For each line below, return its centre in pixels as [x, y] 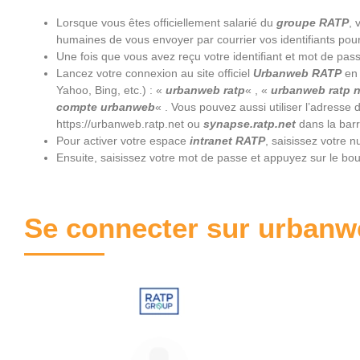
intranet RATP [227, 141]
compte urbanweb [106, 107]
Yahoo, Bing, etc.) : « [111, 90]
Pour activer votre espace [123, 141]
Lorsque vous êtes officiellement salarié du [166, 22]
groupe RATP [313, 22]
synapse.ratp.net [250, 124]
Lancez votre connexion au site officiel [155, 73]
